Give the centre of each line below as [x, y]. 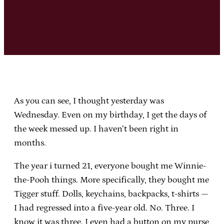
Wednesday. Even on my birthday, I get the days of [110, 115]
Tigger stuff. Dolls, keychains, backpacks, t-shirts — [111, 194]
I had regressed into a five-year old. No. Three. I [104, 208]
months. [30, 143]
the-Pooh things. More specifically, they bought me [111, 180]
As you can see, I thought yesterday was [89, 101]
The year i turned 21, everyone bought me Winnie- [110, 166]
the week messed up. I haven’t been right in [96, 129]
